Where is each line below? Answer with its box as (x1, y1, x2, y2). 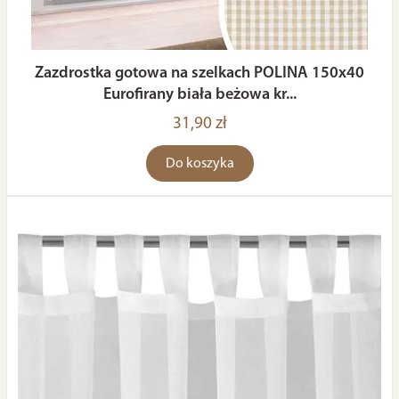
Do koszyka (165, 157, 234, 171)
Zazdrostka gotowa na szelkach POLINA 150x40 (35, 65, 364, 82)
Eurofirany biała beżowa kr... (102, 86, 297, 103)
